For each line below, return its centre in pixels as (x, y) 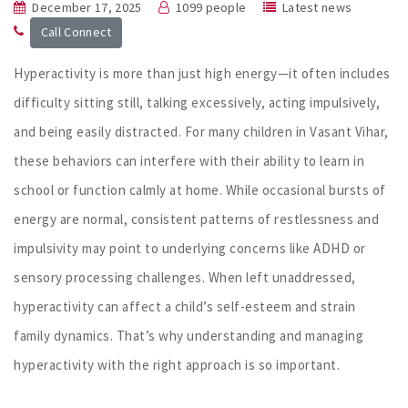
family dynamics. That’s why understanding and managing (189, 335)
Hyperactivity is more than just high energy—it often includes (202, 73)
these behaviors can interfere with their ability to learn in (189, 160)
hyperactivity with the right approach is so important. (177, 364)
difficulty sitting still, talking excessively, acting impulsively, (197, 102)
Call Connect (76, 32)
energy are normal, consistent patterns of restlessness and (196, 219)
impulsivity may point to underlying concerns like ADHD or (190, 248)
